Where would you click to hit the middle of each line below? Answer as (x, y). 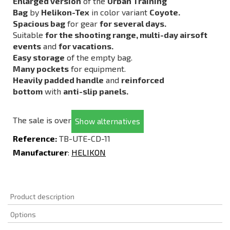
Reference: (35, 138)
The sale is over (42, 120)
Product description (42, 196)
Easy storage (39, 57)
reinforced (143, 80)
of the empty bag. (99, 57)
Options (23, 214)
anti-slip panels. (96, 91)
